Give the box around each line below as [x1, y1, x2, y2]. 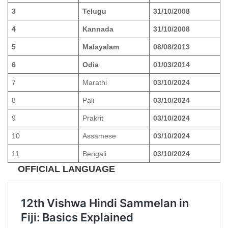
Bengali [82, 149, 106, 158]
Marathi [82, 78, 107, 87]
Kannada [82, 24, 116, 33]
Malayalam [82, 42, 121, 51]
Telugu [82, 7, 108, 15]
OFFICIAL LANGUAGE [18, 163, 115, 174]
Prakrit [82, 113, 103, 122]
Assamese [82, 131, 116, 140]
